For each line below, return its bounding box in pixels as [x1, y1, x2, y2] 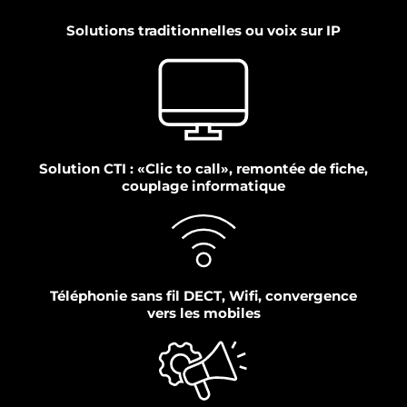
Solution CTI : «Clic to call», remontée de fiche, [39, 160, 368, 178]
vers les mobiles [146, 304, 261, 323]
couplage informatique [122, 177, 285, 195]
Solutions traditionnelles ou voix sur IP [66, 22, 341, 40]
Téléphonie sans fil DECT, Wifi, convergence [50, 287, 357, 305]
